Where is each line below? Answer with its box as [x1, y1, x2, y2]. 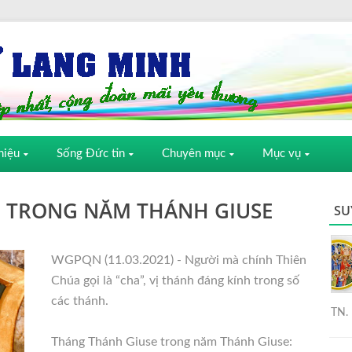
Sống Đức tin [57, 148, 125, 159]
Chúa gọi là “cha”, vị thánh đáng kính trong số [51, 274, 299, 287]
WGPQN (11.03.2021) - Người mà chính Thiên [51, 254, 306, 266]
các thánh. [51, 295, 108, 307]
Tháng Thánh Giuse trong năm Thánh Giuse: [51, 335, 292, 348]
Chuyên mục [162, 148, 225, 159]
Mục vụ [262, 148, 301, 159]
